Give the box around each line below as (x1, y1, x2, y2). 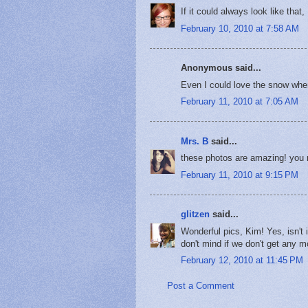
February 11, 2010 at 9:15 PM (181, 169, 298, 180)
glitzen (181, 209, 210, 220)
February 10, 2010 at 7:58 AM (181, 23, 299, 34)
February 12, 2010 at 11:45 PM (181, 255, 303, 266)
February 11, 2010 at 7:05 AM (181, 96, 298, 107)
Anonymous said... (181, 63, 261, 74)
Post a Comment (167, 280, 234, 291)
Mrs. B (181, 135, 208, 146)
